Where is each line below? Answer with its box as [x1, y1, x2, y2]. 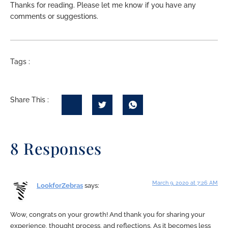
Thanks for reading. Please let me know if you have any [10, 1, 196, 10]
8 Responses [10, 137, 102, 159]
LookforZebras [37, 182, 83, 190]
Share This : [10, 96, 49, 104]
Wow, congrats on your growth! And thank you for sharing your [10, 210, 205, 218]
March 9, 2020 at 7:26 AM [152, 180, 218, 187]
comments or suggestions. [10, 12, 98, 21]
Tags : [10, 57, 30, 66]
